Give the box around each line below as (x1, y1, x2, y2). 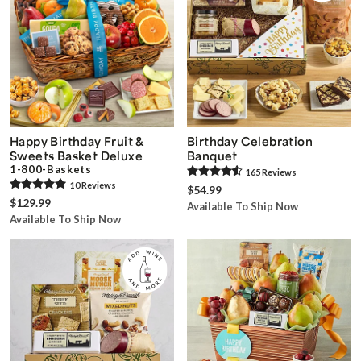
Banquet (187, 147, 238, 163)
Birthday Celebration (187, 133, 313, 148)
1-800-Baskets (10, 162, 92, 176)
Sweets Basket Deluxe (10, 147, 143, 163)
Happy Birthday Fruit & (10, 133, 143, 148)
